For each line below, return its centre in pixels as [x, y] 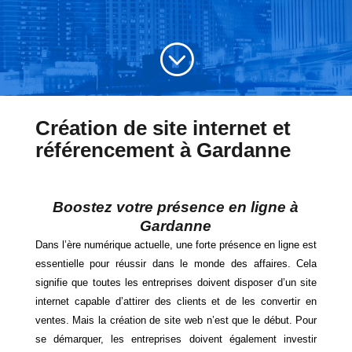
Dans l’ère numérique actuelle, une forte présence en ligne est [176, 244]
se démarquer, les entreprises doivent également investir [176, 339]
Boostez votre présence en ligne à [176, 207]
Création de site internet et [163, 128]
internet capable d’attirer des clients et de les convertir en [176, 301]
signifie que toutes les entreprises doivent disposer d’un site [176, 282]
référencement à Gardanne [163, 150]
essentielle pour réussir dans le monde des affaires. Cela [176, 263]
